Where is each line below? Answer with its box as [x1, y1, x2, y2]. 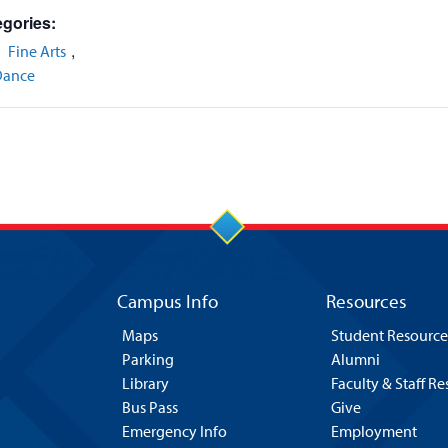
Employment [331, 420, 417, 441]
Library [121, 372, 169, 393]
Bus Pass [121, 396, 178, 417]
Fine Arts [8, 41, 66, 61]
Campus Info [116, 288, 218, 313]
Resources [326, 288, 407, 313]
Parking [121, 348, 174, 369]
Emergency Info [121, 420, 227, 441]
